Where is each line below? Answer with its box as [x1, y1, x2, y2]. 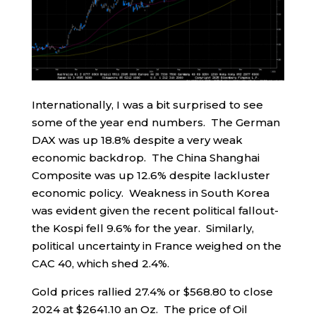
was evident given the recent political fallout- [31, 204, 279, 218]
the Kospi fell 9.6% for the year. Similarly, [31, 221, 254, 236]
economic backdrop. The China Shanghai [31, 151, 260, 165]
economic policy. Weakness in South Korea [31, 186, 269, 200]
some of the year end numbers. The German [31, 116, 280, 130]
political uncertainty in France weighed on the [31, 239, 281, 253]
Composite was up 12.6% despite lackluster [31, 169, 270, 183]
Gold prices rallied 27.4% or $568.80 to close [31, 285, 273, 299]
